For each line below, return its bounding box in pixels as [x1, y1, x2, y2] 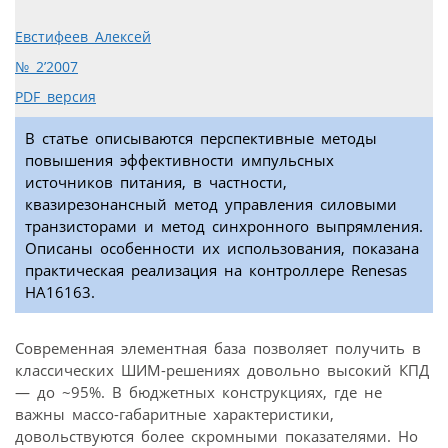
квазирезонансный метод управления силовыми [25, 194, 397, 215]
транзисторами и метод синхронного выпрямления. [25, 216, 423, 237]
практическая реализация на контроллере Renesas [25, 260, 407, 281]
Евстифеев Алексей [15, 28, 151, 47]
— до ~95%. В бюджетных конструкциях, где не [15, 382, 382, 403]
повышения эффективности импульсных [25, 150, 334, 171]
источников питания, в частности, [25, 172, 287, 193]
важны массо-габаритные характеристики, [15, 404, 334, 425]
